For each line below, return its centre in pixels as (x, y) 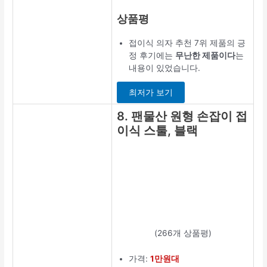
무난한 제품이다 (206, 55)
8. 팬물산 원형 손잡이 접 (182, 117)
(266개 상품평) (183, 233)
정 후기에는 (152, 55)
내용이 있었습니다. (165, 68)
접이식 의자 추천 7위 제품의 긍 (187, 43)
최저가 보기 (151, 93)
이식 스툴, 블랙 (158, 131)
